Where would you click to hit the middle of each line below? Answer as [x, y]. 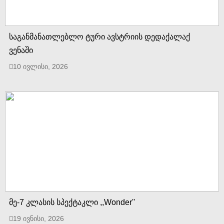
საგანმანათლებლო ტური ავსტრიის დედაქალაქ [99, 36]
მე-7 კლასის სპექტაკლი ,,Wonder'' [72, 202]
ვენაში [21, 50]
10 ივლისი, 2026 [40, 66]
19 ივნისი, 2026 [38, 218]
